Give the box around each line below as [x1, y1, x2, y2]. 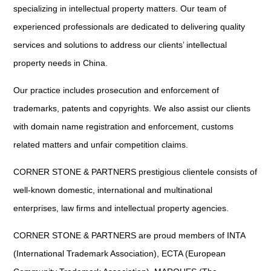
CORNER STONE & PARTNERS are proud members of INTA [13, 230, 246, 240]
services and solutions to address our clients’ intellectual [13, 40, 227, 50]
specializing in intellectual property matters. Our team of [13, 4, 227, 13]
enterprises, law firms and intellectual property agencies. [13, 203, 229, 213]
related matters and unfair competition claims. [13, 140, 189, 149]
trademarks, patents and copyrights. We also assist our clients [13, 103, 251, 113]
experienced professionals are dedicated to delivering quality [13, 22, 246, 31]
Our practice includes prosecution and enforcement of [13, 85, 220, 95]
